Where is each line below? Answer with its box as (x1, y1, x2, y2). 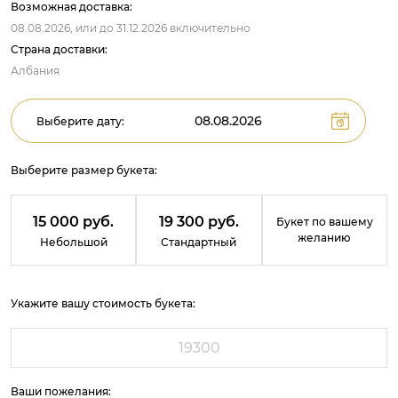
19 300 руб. (158, 213, 239, 231)
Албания (11, 64, 60, 78)
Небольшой (39, 235, 107, 250)
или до (73, 21, 116, 36)
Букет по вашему (275, 215, 373, 229)
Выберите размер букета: (11, 163, 157, 178)
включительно (167, 21, 251, 36)
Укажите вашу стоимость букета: (11, 297, 195, 311)
